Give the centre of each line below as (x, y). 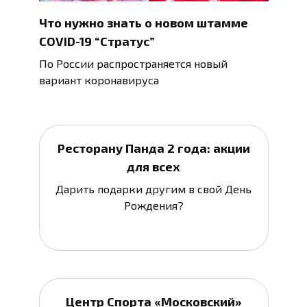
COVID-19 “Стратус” (97, 41)
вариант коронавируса (99, 80)
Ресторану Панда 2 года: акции (153, 148)
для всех (153, 167)
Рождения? (153, 206)
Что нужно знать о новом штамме (143, 23)
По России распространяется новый (133, 64)
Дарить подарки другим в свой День (153, 189)
